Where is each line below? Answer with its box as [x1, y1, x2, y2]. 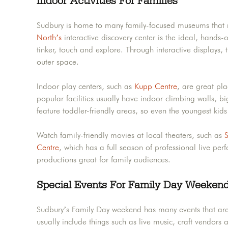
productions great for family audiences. [37, 155, 170, 165]
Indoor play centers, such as [37, 81, 134, 92]
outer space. [37, 57, 79, 67]
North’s [37, 33, 62, 43]
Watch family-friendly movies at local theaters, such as [37, 130, 222, 140]
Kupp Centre [134, 81, 177, 92]
